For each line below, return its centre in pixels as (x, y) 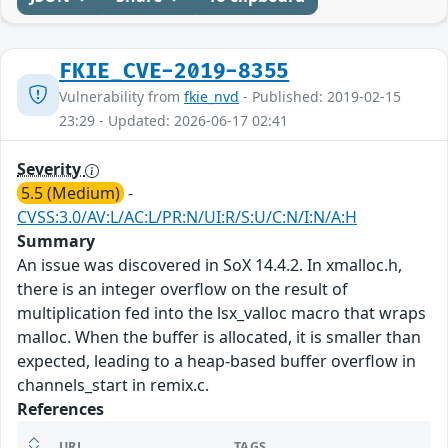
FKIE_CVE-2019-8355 (174, 72)
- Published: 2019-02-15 (320, 97)
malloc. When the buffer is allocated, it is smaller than (219, 337)
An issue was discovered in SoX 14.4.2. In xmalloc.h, (209, 265)
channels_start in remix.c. (113, 385)
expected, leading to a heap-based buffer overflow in (216, 361)
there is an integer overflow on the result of (182, 289)
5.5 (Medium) (70, 193)
